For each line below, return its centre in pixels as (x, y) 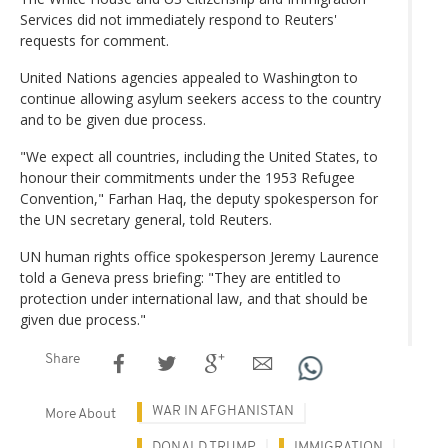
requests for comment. (94, 41)
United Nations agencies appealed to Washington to (189, 78)
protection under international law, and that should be (194, 299)
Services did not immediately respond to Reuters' (178, 20)
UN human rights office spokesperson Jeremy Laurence (199, 257)
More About (80, 415)
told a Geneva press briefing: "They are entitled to (180, 278)
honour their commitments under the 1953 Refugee (187, 178)
